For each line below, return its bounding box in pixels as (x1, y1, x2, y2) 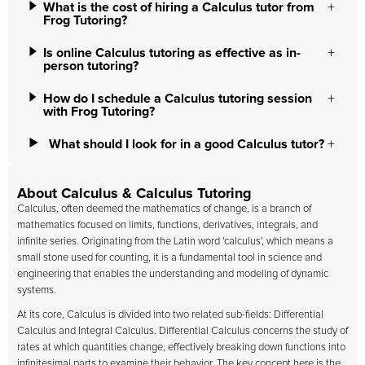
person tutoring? (43, 59, 139, 73)
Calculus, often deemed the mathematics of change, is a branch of (17, 204, 311, 214)
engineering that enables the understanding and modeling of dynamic (17, 269, 328, 279)
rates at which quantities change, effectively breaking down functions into (17, 342, 345, 353)
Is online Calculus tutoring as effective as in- (43, 46, 301, 59)
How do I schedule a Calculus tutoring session (42, 92, 312, 105)
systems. (17, 285, 56, 296)
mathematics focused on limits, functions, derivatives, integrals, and (17, 220, 318, 231)
